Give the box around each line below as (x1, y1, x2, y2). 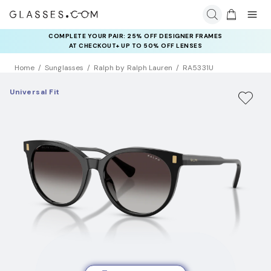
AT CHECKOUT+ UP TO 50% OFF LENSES (68, 42, 203, 50)
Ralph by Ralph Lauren (93, 63, 173, 73)
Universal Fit (10, 87, 60, 97)
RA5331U (183, 63, 214, 73)
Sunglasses (45, 63, 83, 73)
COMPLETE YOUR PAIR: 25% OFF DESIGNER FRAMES (48, 32, 223, 40)
